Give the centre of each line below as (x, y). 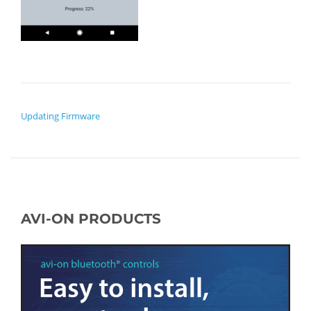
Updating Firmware (60, 116)
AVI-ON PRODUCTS (91, 218)
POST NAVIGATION (75, 101)
